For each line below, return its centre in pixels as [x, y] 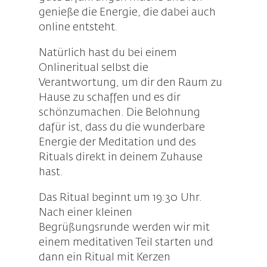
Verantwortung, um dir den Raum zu [130, 83]
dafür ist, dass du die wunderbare [122, 128]
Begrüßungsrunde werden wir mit [124, 228]
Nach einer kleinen [85, 213]
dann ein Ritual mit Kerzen [104, 258]
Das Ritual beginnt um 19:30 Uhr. [120, 198]
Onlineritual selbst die [93, 68]
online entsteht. [78, 28]
